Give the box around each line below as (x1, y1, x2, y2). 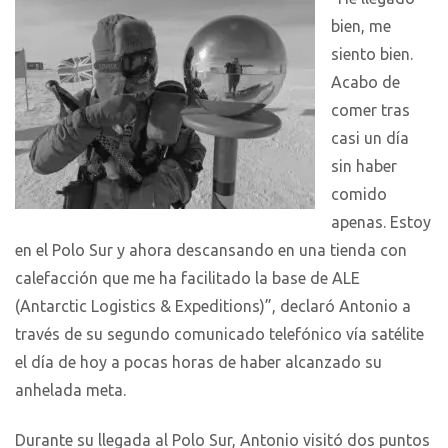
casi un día (331, 128, 409, 147)
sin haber (331, 156, 397, 175)
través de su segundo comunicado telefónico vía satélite (15, 324, 424, 343)
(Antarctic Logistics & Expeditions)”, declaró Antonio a (15, 296, 411, 315)
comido (331, 184, 387, 203)
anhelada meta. (15, 380, 126, 399)
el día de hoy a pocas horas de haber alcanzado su (15, 352, 382, 371)
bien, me (331, 16, 391, 35)
